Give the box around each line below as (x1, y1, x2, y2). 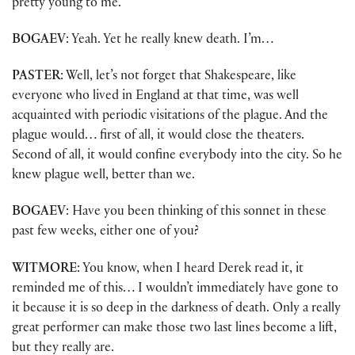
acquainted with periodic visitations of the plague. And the (12, 110, 328, 124)
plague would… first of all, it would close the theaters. (12, 130, 304, 144)
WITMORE (12, 262, 77, 277)
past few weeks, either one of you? (12, 226, 199, 240)
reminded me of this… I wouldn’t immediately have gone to (12, 282, 338, 296)
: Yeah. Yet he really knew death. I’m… (66, 33, 273, 48)
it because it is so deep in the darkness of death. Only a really (12, 302, 341, 316)
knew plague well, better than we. (12, 170, 195, 184)
